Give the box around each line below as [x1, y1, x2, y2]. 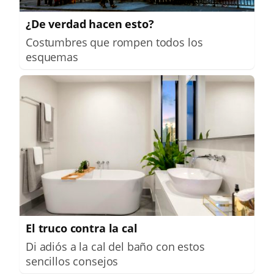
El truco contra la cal [26, 221, 138, 236]
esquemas [26, 49, 78, 64]
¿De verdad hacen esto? [26, 16, 154, 31]
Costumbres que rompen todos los [26, 34, 203, 50]
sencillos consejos [26, 254, 119, 269]
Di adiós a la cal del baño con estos [26, 239, 205, 254]
